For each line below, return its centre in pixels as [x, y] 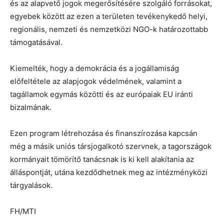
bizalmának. [31, 107]
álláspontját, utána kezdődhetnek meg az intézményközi [109, 172]
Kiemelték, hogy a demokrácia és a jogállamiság [94, 68]
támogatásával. [36, 42]
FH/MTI [23, 211]
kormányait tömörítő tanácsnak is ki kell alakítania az [102, 159]
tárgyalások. [31, 185]
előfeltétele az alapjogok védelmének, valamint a [96, 81]
